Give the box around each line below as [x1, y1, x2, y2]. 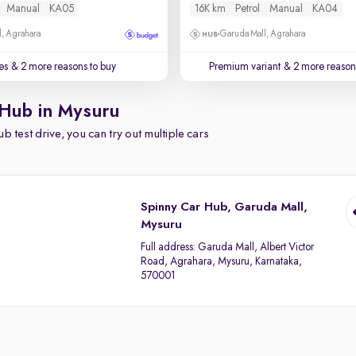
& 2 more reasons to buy [9, 61, 117, 72]
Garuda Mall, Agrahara [219, 29, 305, 39]
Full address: [141, 242, 199, 253]
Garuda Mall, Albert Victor [198, 242, 315, 253]
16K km [194, 3, 226, 14]
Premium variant [208, 61, 281, 72]
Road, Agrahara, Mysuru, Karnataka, [141, 256, 303, 267]
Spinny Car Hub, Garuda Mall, [141, 201, 308, 214]
